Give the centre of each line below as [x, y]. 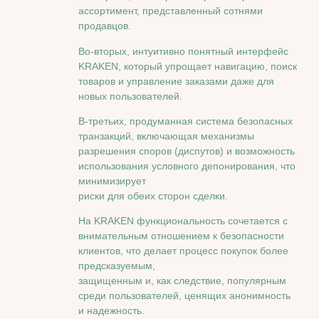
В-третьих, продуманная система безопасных [185, 121]
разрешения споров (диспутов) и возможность [187, 151]
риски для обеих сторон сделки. [153, 195]
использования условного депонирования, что [187, 166]
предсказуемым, [117, 266]
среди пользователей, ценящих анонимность [184, 296]
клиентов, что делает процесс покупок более [183, 251]
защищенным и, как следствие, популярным [182, 281]
